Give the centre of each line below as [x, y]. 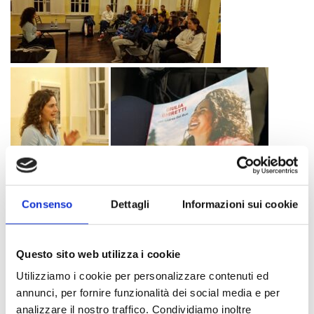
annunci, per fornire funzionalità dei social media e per [148, 292]
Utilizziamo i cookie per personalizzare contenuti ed [142, 275]
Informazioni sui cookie [240, 204]
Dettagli [130, 204]
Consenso [47, 204]
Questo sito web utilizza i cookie [98, 254]
